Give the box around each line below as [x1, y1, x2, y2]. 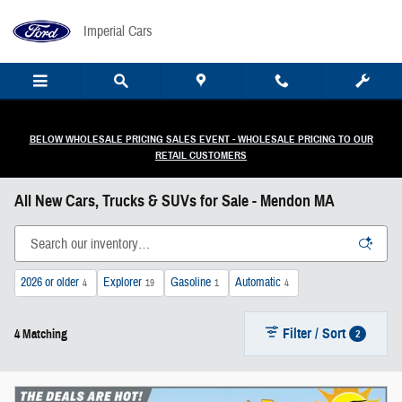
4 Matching [14, 326, 67, 342]
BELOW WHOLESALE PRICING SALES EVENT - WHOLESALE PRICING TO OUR [29, 132, 373, 145]
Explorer [103, 275, 142, 291]
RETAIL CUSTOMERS [155, 148, 247, 162]
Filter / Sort [283, 324, 346, 342]
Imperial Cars [83, 22, 153, 40]
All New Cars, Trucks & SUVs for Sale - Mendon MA [14, 191, 335, 211]
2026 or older [21, 275, 79, 291]
